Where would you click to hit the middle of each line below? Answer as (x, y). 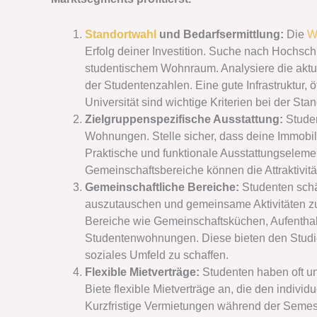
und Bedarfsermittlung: (221, 34)
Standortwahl (121, 34)
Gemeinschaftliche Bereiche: (163, 187)
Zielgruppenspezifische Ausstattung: (185, 119)
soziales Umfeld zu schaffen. (157, 255)
